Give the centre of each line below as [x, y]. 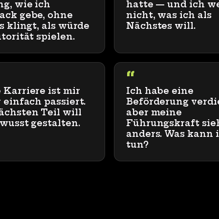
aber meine [154, 112]
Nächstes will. [161, 26]
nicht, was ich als [169, 15]
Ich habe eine [160, 91]
